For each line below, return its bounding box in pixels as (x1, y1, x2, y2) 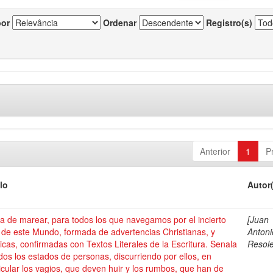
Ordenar (103, 16, 136, 29)
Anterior (199, 145, 230, 157)
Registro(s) (206, 16, 252, 29)
